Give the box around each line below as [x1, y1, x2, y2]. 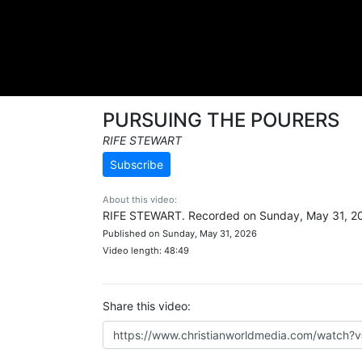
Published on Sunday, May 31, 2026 [103, 228, 257, 239]
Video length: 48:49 [103, 245, 189, 256]
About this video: [103, 194, 177, 205]
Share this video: [103, 299, 191, 313]
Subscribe [110, 158, 163, 171]
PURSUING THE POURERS [103, 108, 339, 132]
